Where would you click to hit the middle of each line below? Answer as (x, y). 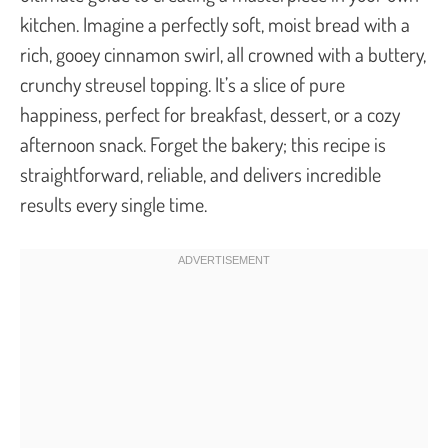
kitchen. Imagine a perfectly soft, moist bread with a (215, 23)
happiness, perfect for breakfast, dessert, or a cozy (210, 113)
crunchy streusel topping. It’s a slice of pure (182, 83)
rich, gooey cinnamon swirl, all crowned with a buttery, (223, 53)
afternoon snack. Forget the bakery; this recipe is (203, 143)
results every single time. (113, 203)
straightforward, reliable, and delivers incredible (200, 173)
